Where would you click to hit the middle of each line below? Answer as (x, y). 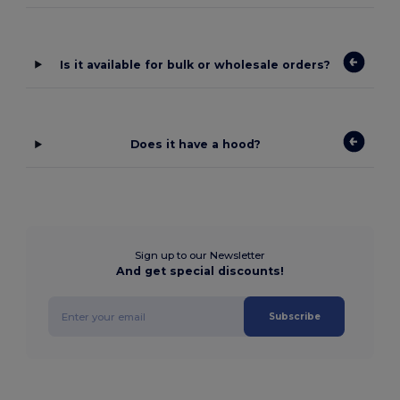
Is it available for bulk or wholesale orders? (196, 64)
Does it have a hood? (195, 145)
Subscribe (294, 317)
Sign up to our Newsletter (200, 256)
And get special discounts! (200, 271)
